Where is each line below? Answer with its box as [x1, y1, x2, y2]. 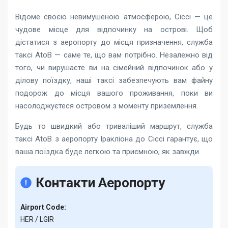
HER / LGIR [20, 215, 54, 223]
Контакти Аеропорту [36, 175, 165, 190]
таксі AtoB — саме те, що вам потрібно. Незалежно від [15, 50, 213, 60]
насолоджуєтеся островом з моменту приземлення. [15, 101, 198, 110]
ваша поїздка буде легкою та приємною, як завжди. [15, 147, 201, 156]
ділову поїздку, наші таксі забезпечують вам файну [15, 76, 213, 85]
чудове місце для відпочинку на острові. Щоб [15, 25, 213, 34]
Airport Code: [20, 203, 66, 211]
